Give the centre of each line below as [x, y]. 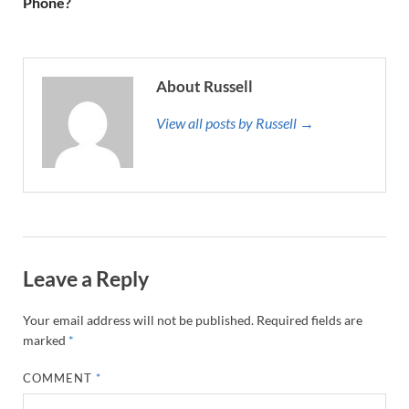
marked [46, 341]
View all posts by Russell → [235, 122]
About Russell [204, 86]
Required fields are [309, 320]
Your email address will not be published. [138, 320]
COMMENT [60, 378]
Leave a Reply [86, 278]
